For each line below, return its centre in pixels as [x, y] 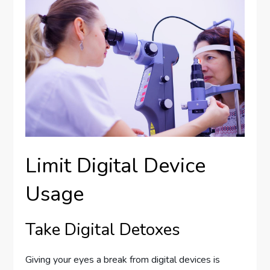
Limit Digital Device [116, 165]
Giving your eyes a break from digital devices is [123, 259]
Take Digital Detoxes [103, 229]
